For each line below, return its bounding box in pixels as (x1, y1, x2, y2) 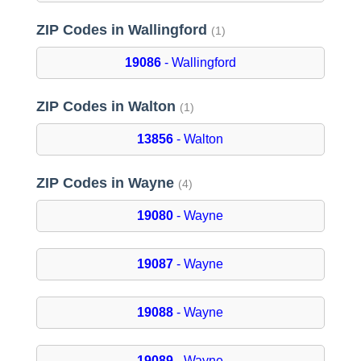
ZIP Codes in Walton (35, 98, 180, 115)
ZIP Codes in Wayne (35, 175, 178, 192)
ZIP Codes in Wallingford (35, 22, 211, 39)
